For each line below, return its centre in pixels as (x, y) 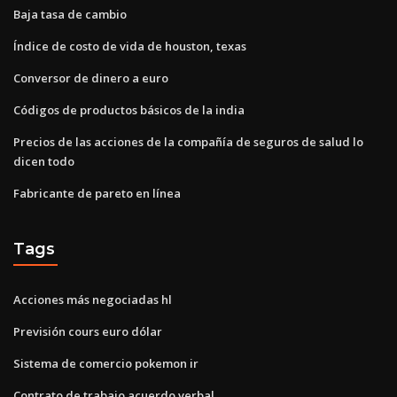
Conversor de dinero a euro (91, 78)
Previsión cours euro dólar (88, 331)
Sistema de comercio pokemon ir (106, 363)
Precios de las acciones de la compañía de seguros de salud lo (188, 141)
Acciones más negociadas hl (93, 299)
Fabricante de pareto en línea (97, 193)
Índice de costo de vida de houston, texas (130, 46)
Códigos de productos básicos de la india (129, 109)
